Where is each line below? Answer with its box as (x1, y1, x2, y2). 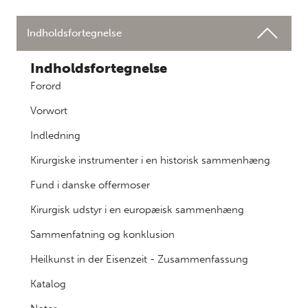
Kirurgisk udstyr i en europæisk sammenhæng (30, 203, 244, 216)
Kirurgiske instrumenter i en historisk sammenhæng (30, 154, 270, 166)
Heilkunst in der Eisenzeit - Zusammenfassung (30, 253, 248, 265)
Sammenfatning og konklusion (30, 228, 175, 241)
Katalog (30, 278, 66, 290)
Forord (30, 80, 61, 92)
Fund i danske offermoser (30, 179, 150, 191)
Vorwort (30, 104, 67, 117)
